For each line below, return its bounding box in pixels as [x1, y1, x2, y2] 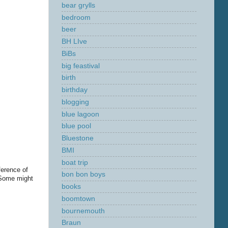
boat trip [62, 158, 88, 166]
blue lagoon [62, 110, 99, 118]
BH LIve [62, 38, 87, 45]
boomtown [62, 194, 95, 203]
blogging [62, 98, 89, 106]
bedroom [62, 13, 91, 21]
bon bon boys [62, 170, 105, 179]
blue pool [62, 122, 91, 130]
